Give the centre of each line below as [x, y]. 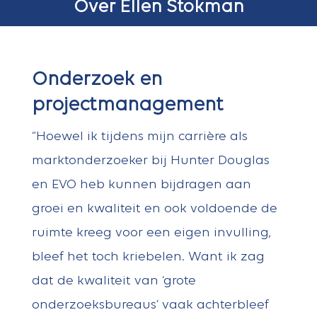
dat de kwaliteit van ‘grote [114, 282]
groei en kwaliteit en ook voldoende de [154, 209]
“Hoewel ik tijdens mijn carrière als [139, 137]
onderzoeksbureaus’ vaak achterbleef [150, 306]
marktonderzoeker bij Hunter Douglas [150, 161]
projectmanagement [127, 106]
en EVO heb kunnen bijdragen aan [141, 185]
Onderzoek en [97, 80]
